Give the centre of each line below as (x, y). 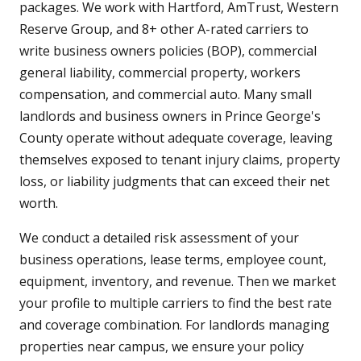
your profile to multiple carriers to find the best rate (176, 303)
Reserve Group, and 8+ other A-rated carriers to (164, 29)
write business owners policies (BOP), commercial (168, 51)
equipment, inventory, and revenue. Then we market (178, 282)
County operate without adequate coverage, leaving (176, 138)
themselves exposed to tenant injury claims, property (180, 160)
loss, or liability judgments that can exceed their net (174, 182)
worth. (39, 203)
